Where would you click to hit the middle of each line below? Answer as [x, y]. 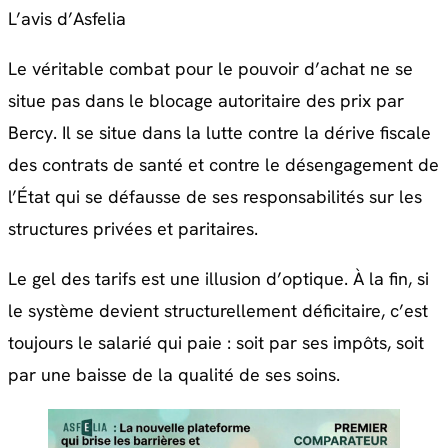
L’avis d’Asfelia [67, 19]
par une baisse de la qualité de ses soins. [174, 375]
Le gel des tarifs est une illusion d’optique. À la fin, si [218, 279]
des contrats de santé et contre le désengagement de [223, 165]
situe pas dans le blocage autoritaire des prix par [206, 101]
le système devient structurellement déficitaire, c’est [218, 311]
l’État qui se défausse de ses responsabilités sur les [215, 197]
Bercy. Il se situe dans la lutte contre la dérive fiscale [219, 133]
